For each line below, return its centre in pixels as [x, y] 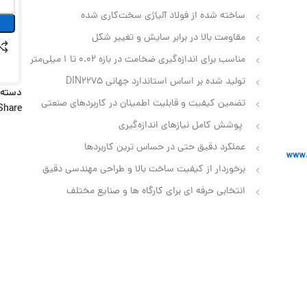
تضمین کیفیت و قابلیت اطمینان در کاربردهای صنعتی [143, 103]
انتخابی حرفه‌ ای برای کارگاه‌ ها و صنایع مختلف [156, 191]
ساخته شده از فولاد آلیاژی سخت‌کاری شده [163, 16]
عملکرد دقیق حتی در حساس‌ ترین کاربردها [165, 147]
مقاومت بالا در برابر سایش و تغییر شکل [169, 38]
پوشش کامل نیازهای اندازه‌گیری [182, 125]
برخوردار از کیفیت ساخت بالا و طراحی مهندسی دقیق [144, 169]
